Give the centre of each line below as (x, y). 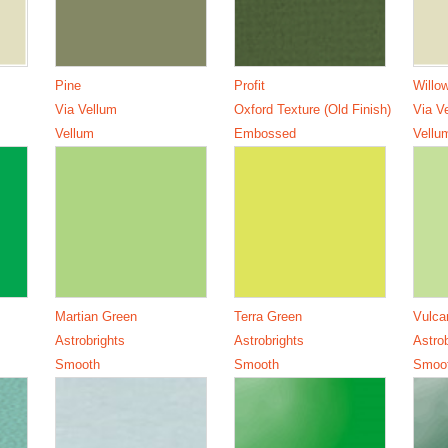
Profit (249, 85)
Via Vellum (85, 109)
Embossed (265, 133)
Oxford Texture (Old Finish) (312, 109)
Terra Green (268, 316)
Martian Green (95, 316)
